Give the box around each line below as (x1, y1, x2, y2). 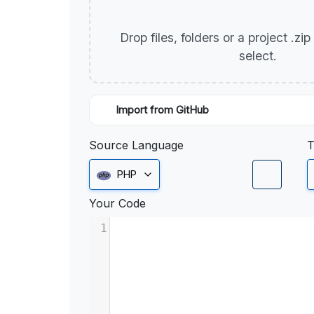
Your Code (89, 196, 146, 211)
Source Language (89, 138, 184, 152)
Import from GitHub (116, 104, 209, 116)
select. (238, 48, 280, 63)
